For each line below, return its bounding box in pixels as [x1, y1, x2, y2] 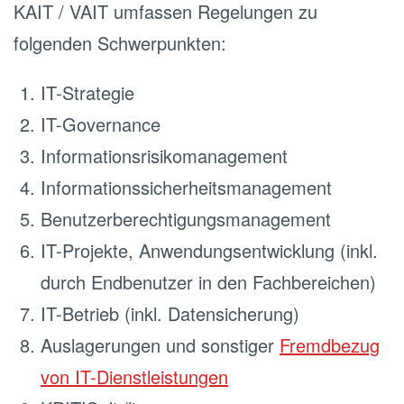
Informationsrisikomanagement [41, 142, 288, 169]
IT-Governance [41, 111, 161, 137]
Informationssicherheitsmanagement [41, 174, 332, 200]
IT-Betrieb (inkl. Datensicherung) [41, 300, 299, 326]
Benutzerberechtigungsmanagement [41, 206, 331, 232]
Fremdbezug [280, 332, 380, 358]
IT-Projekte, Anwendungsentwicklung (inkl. [41, 237, 378, 263]
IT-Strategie [41, 79, 134, 106]
